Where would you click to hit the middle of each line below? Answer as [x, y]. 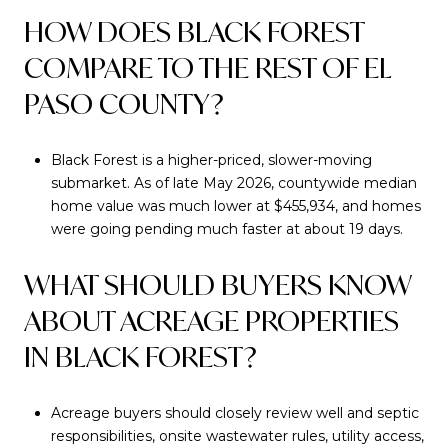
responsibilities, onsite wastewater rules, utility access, [237, 435]
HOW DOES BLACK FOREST [194, 31]
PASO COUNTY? [124, 103]
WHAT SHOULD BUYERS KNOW [217, 285]
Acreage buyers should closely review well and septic [234, 412]
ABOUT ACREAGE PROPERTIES [211, 321]
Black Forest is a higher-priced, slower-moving [211, 159]
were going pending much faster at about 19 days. [226, 228]
